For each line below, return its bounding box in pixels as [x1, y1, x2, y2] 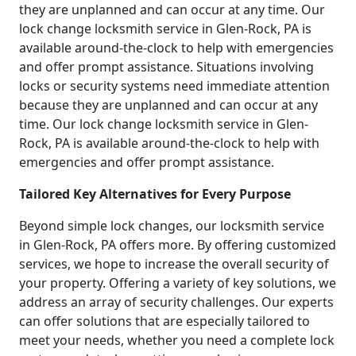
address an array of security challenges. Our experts [19, 292, 334, 311]
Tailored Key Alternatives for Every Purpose [19, 184, 291, 203]
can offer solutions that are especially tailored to [19, 311, 310, 330]
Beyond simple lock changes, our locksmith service [19, 216, 324, 234]
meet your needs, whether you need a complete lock [19, 331, 335, 349]
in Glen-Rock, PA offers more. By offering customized [19, 235, 336, 253]
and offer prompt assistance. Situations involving [19, 57, 314, 75]
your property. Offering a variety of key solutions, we [19, 273, 336, 292]
